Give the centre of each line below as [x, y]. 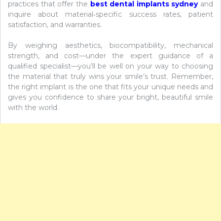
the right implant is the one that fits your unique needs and [110, 87]
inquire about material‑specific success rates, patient [110, 14]
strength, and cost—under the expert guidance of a [110, 55]
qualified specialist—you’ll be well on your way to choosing [110, 66]
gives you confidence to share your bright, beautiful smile [110, 97]
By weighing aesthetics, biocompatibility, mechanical [110, 45]
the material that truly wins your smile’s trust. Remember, [110, 76]
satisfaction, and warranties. [55, 24]
